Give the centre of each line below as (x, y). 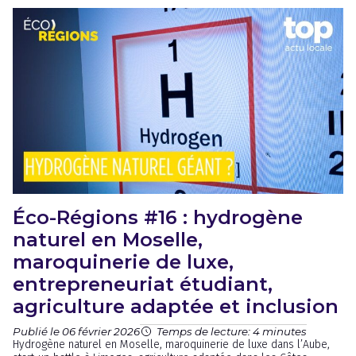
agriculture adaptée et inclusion (176, 306)
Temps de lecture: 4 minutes (232, 331)
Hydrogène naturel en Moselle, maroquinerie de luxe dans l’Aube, (171, 344)
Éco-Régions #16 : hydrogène (158, 217)
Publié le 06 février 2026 (76, 331)
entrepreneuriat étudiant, (143, 284)
